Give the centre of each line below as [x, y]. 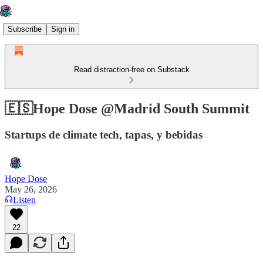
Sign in [63, 29]
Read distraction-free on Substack [131, 70]
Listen [24, 200]
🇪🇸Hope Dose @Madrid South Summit [127, 108]
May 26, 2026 [31, 189]
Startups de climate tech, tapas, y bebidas [104, 134]
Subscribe [25, 29]
